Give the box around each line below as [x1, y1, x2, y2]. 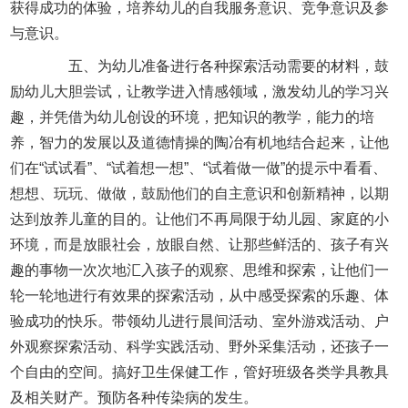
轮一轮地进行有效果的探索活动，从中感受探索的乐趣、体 [10, 287, 390, 303]
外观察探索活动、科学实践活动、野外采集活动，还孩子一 [10, 338, 390, 354]
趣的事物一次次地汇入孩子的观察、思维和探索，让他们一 [10, 261, 390, 278]
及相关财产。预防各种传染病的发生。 [10, 389, 259, 405]
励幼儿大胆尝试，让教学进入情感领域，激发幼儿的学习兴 [10, 83, 390, 99]
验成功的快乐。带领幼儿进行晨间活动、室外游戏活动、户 [10, 312, 390, 329]
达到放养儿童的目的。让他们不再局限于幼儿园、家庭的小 [10, 210, 390, 227]
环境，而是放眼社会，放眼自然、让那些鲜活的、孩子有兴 [10, 236, 390, 252]
